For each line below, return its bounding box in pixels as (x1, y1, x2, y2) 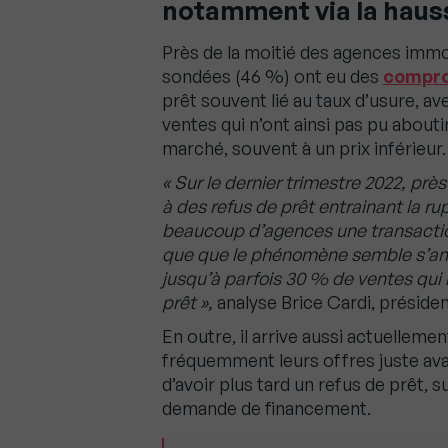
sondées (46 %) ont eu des (162, 65, 383, 88)
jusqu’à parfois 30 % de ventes (162, 267, 416, 290)
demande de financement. (162, 397, 371, 420)
